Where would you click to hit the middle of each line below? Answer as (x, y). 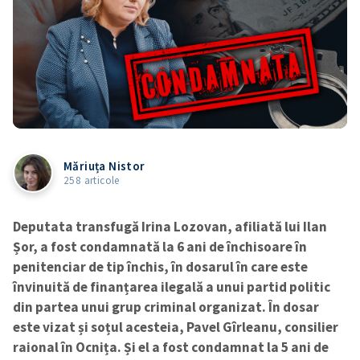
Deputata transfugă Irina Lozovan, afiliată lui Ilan (170, 226)
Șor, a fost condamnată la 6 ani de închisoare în (160, 246)
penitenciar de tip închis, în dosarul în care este (160, 266)
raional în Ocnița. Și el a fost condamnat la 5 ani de (171, 347)
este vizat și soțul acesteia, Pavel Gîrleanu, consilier (176, 327)
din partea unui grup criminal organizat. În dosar (166, 307)
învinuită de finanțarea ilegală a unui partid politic (172, 286)
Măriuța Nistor (104, 166)
